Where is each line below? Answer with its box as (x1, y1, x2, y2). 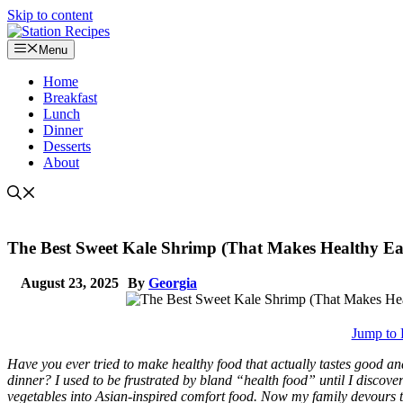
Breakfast (43, 90, 97, 106)
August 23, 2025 (21, 274, 119, 291)
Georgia (148, 274, 197, 291)
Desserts (43, 139, 91, 155)
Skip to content (7, 7, 93, 22)
